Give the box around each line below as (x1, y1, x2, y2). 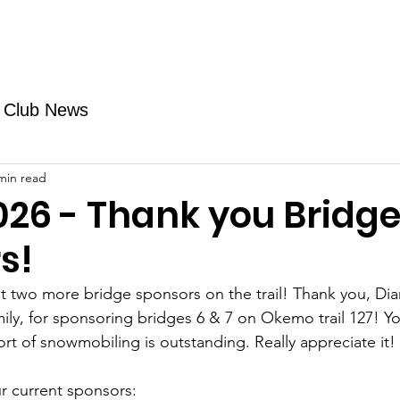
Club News (4, 99, 88, 120)
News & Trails (193, 24, 292, 43)
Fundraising (13, 24, 98, 43)
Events (318, 24, 368, 43)
